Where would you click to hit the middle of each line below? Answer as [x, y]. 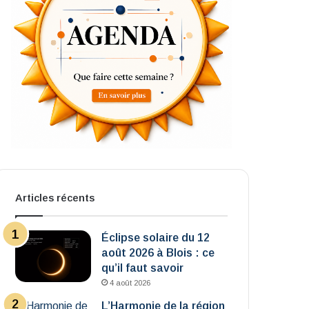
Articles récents [55, 198]
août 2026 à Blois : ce [158, 253]
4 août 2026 [130, 283]
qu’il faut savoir [143, 268]
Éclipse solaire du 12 [156, 238]
